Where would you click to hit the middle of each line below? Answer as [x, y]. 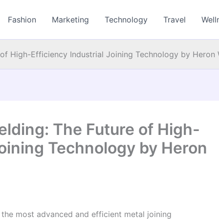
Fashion [22, 20]
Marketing [71, 20]
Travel [175, 20]
